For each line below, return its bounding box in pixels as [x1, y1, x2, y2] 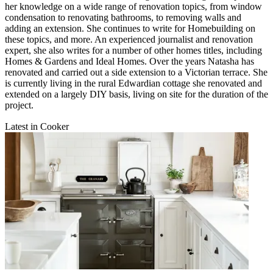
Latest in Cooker [5, 121, 69, 132]
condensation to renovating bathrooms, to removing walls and [5, 12, 241, 23]
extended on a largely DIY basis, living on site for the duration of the [5, 89, 268, 100]
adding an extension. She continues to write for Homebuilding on [5, 23, 255, 34]
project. [5, 100, 36, 111]
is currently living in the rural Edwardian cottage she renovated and [5, 78, 262, 89]
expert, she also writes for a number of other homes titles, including [5, 45, 262, 56]
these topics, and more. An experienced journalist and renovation [5, 34, 253, 45]
